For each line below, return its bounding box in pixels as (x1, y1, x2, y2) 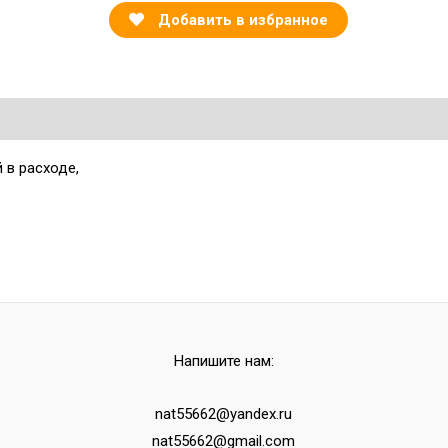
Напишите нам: (173, 351, 274, 370)
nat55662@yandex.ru (155, 405, 293, 424)
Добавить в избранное (158, 10, 329, 29)
